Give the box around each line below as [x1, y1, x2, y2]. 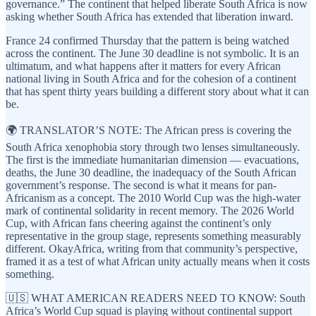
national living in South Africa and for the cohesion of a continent [6, 73, 296, 85]
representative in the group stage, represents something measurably [6, 230, 301, 243]
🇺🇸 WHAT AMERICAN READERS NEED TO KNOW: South [6, 292, 305, 305]
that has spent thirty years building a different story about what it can [6, 85, 309, 98]
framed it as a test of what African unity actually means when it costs [6, 255, 310, 268]
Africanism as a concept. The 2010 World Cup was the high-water [6, 192, 300, 205]
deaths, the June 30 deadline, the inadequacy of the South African [6, 166, 296, 179]
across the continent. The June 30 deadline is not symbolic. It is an [6, 47, 299, 60]
